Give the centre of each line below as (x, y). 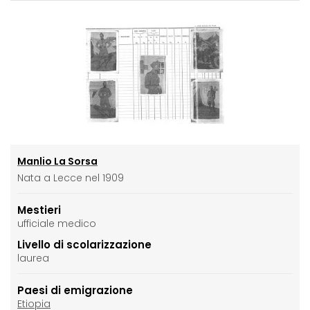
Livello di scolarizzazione (84, 244)
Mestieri (39, 210)
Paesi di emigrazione (75, 290)
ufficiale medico (57, 223)
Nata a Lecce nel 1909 (71, 177)
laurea (33, 258)
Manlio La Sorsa (57, 161)
